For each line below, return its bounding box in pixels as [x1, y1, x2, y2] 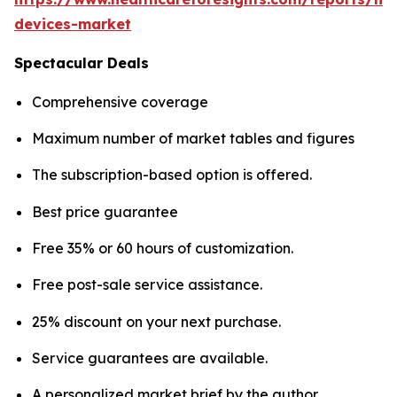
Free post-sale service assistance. [32, 276, 262, 294]
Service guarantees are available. [32, 348, 268, 367]
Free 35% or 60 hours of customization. [32, 238, 293, 257]
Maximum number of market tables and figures [32, 128, 354, 147]
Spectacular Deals [14, 53, 149, 72]
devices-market [14, 14, 131, 33]
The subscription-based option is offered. [32, 166, 312, 184]
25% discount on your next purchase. [32, 312, 281, 331]
